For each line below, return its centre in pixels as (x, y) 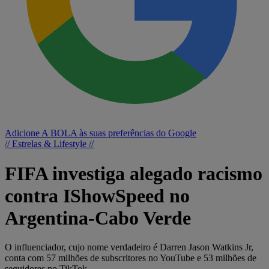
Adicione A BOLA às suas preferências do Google (101, 133)
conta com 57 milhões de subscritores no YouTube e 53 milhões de (131, 258)
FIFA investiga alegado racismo (134, 173)
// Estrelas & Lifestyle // (49, 144)
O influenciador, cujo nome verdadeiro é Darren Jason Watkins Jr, (129, 247)
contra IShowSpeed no (97, 195)
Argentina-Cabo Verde (98, 218)
